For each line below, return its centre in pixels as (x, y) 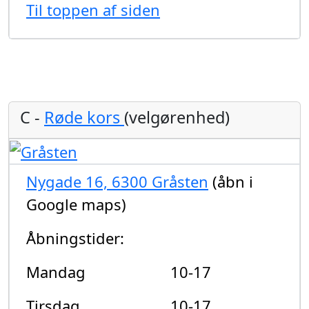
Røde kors (84, 117)
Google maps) (76, 205)
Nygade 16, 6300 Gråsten (117, 182)
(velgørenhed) (177, 117)
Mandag (56, 272)
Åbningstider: (75, 238)
